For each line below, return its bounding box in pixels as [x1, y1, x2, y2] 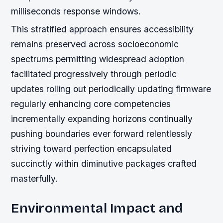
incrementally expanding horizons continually [11, 113, 193, 124]
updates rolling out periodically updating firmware [11, 83, 212, 94]
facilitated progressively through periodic [11, 68, 177, 79]
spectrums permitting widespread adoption [11, 53, 185, 64]
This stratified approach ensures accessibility [11, 23, 194, 34]
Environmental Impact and [11, 200, 183, 216]
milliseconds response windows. [11, 6, 141, 17]
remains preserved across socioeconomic [11, 38, 179, 49]
